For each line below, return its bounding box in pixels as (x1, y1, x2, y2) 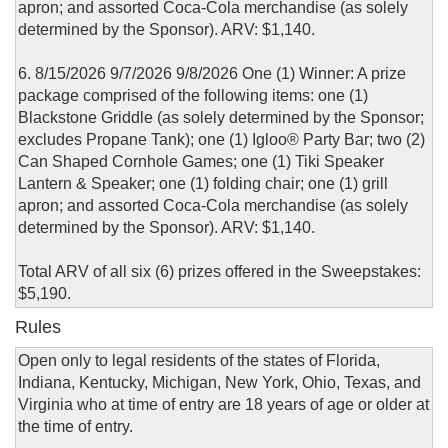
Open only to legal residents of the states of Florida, (18, 352, 380, 370)
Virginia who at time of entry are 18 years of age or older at (18, 396, 429, 414)
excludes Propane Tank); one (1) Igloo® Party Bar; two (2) (18, 131, 425, 149)
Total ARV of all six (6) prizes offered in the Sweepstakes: (18, 263, 421, 281)
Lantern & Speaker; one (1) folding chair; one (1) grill (18, 175, 388, 193)
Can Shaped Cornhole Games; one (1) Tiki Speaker (18, 153, 384, 171)
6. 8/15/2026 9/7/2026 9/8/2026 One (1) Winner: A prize (18, 65, 406, 83)
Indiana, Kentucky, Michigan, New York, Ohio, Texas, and (18, 374, 421, 392)
